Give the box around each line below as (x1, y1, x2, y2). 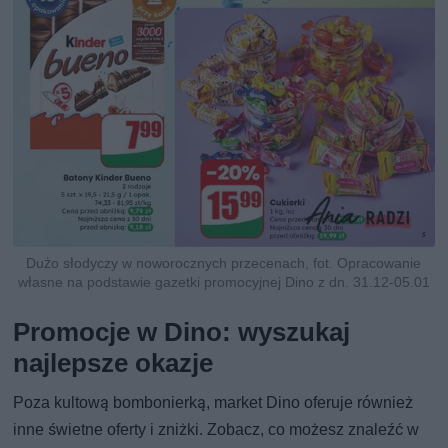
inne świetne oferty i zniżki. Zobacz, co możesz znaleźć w (13, 419, 420, 439)
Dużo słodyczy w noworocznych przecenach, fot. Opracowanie (26, 254, 422, 271)
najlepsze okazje (13, 347, 214, 378)
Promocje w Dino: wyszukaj (13, 316, 351, 347)
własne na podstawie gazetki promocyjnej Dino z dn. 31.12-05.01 (17, 273, 430, 290)
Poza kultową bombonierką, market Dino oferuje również (13, 392, 414, 412)
